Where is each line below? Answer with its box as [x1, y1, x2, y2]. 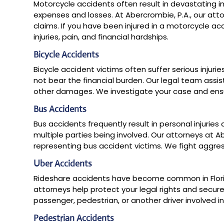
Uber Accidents [33, 157, 92, 169]
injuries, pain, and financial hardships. [33, 31, 169, 42]
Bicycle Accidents [33, 48, 99, 60]
